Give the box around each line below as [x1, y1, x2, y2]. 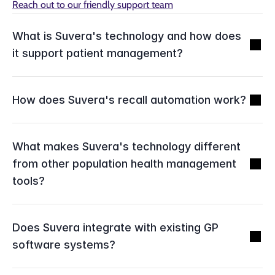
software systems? [12, 238, 115, 251]
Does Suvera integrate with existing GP [12, 221, 219, 234]
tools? [12, 174, 45, 187]
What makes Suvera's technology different [12, 140, 241, 153]
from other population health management [12, 157, 236, 170]
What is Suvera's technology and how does [12, 29, 241, 42]
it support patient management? [12, 47, 183, 60]
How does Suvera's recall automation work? [12, 93, 246, 106]
